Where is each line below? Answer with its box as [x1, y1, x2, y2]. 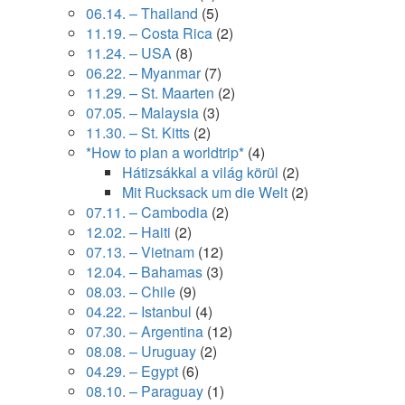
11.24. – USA [86, 42, 172, 63]
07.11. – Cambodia [86, 202, 208, 222]
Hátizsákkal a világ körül [122, 162, 278, 183]
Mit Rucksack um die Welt [122, 182, 287, 202]
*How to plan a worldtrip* [86, 142, 244, 163]
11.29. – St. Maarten [86, 82, 214, 103]
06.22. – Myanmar [86, 62, 201, 83]
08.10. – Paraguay [86, 381, 203, 401]
